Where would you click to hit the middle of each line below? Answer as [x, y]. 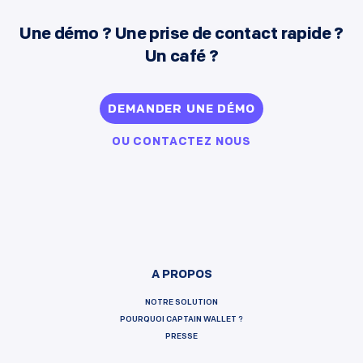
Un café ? [181, 58]
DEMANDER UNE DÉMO [181, 110]
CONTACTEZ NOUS [192, 143]
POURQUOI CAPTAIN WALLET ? [181, 320]
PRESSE [181, 337]
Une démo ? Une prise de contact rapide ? [181, 35]
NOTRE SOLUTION [181, 303]
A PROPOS [181, 275]
